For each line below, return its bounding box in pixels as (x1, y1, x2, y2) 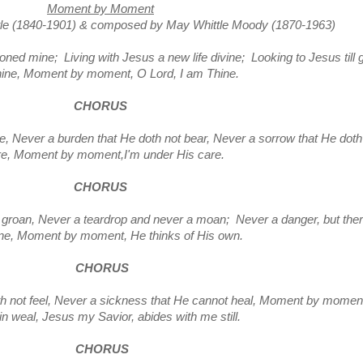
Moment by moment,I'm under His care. (13, 148, 224, 161)
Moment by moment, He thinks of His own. (17, 229, 243, 242)
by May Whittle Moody (147, 19, 271, 32)
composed (91, 19, 147, 32)
